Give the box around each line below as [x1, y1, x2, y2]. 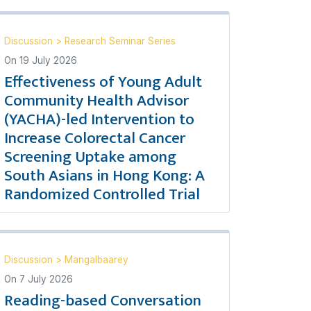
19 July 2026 [19, 55, 77, 66]
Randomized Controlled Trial [4, 181, 200, 208]
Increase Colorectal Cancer [4, 125, 185, 151]
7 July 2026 [19, 274, 73, 285]
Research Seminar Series [65, 35, 176, 47]
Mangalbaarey [65, 254, 128, 265]
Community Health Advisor [4, 87, 189, 114]
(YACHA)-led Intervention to [4, 106, 194, 133]
